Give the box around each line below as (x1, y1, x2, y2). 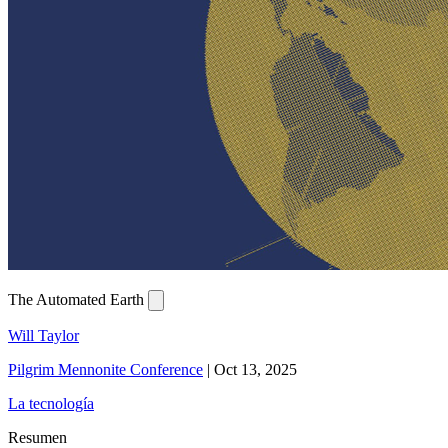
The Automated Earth (8, 291, 148, 309)
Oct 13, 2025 (214, 361, 297, 379)
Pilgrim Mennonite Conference (8, 361, 203, 379)
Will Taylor (8, 327, 79, 345)
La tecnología (8, 395, 94, 413)
